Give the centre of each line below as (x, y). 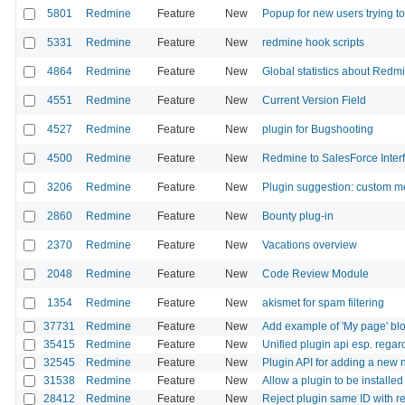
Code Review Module (316, 273)
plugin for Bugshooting (318, 129)
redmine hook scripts (313, 42)
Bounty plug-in (298, 216)
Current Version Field (314, 100)
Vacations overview (310, 245)
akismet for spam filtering (323, 302)
